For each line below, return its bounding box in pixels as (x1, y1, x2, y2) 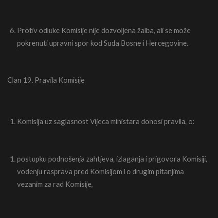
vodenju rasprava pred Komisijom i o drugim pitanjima (17, 167, 184, 176)
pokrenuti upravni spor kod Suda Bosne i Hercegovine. (17, 38, 188, 48)
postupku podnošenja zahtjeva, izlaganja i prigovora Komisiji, (17, 154, 207, 163)
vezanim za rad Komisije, (17, 180, 93, 189)
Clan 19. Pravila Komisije (7, 75, 85, 84)
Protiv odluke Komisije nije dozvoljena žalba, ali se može (17, 26, 191, 35)
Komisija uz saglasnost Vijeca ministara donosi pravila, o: (17, 116, 195, 126)
